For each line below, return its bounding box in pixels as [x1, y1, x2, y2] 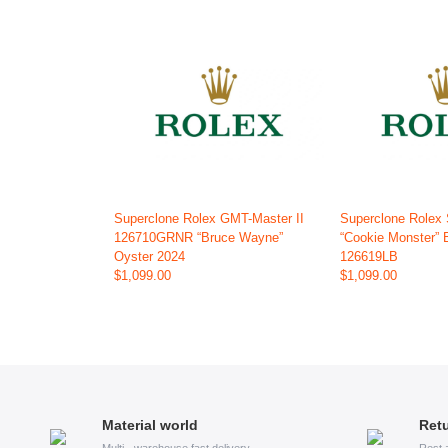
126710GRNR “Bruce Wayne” [114, 230, 283, 246]
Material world [102, 417, 198, 434]
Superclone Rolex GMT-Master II [114, 211, 304, 227]
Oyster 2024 [114, 249, 185, 265]
